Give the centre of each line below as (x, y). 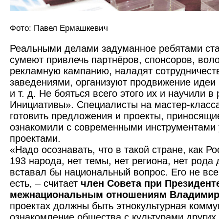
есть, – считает (44, 183)
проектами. (35, 138)
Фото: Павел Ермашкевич (59, 28)
